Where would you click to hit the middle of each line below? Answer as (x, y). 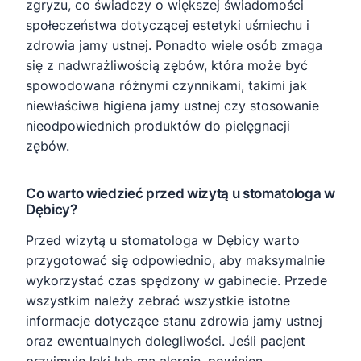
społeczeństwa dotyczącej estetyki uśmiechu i (168, 25)
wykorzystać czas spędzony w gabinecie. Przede (176, 281)
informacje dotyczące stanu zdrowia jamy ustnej (174, 321)
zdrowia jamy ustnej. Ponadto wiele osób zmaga (174, 46)
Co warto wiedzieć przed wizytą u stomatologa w (180, 194)
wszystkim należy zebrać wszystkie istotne (158, 301)
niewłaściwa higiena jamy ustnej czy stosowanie (172, 106)
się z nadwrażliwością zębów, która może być (167, 66)
